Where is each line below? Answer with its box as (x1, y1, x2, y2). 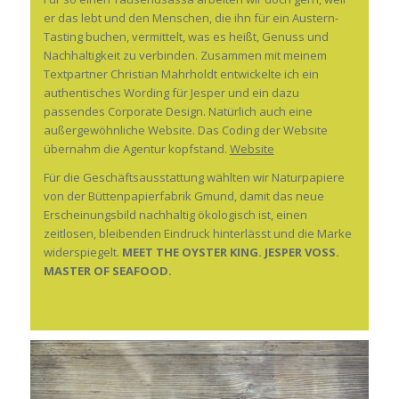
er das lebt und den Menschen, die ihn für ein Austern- (43, 10, 338, 27)
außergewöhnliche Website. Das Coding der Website (43, 122, 328, 139)
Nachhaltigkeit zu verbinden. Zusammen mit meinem (43, 47, 327, 64)
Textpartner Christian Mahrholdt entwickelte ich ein (43, 66, 319, 83)
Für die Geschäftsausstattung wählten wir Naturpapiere (43, 169, 345, 186)
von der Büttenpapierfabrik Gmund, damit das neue (43, 188, 324, 205)
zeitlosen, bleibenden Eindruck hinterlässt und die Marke (43, 225, 352, 242)
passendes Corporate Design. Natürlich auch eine (43, 103, 313, 120)
